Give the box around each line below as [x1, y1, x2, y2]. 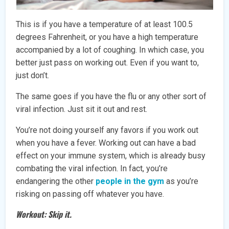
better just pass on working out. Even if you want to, [16, 58, 199, 68]
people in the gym [96, 176, 165, 187]
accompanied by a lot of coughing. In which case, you [16, 45, 204, 55]
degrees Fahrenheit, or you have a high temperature [16, 32, 199, 42]
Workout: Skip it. [16, 208, 72, 221]
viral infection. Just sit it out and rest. [16, 104, 148, 114]
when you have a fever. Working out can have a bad [16, 138, 196, 148]
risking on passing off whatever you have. [16, 189, 165, 199]
